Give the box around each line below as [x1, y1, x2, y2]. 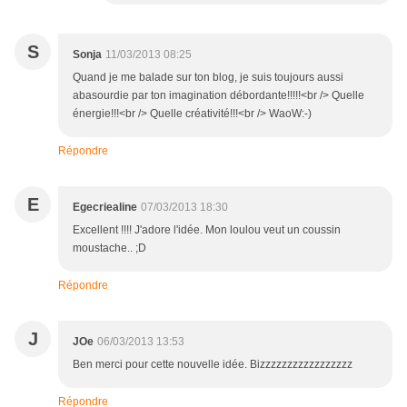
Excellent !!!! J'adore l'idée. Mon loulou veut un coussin [73, 223, 341, 237]
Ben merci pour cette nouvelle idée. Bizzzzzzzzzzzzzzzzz [73, 358, 352, 372]
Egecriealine [73, 201, 137, 214]
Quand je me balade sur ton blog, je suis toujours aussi [73, 71, 343, 84]
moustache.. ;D [73, 242, 146, 255]
